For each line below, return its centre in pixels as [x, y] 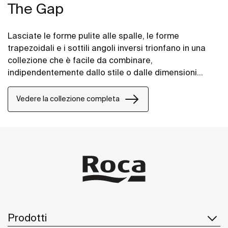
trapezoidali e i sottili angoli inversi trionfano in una [107, 48]
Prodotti [27, 217]
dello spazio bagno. [46, 84]
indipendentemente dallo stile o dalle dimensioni [102, 72]
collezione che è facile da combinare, [80, 60]
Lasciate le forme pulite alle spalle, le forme [93, 35]
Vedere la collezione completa [68, 99]
